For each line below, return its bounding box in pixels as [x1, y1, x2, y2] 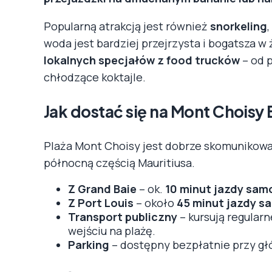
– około [134, 195, 177, 210]
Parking [68, 237, 109, 252]
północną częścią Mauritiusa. [44, 155, 195, 170]
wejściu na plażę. [68, 223, 155, 238]
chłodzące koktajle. [44, 69, 146, 84]
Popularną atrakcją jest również [44, 18, 210, 33]
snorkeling [210, 18, 267, 33]
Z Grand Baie [68, 181, 137, 196]
